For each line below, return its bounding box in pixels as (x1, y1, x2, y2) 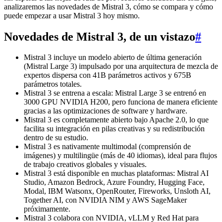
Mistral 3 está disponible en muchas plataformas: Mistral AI (24, 169, 209, 178)
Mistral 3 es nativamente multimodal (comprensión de (24, 142, 191, 151)
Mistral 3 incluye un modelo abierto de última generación (24, 53, 202, 62)
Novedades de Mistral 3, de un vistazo (4, 30, 195, 43)
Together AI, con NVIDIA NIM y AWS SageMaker (24, 196, 187, 205)
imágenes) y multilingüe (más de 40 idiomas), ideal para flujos (24, 151, 217, 160)
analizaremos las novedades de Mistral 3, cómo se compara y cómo (4, 2, 213, 11)
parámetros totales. (24, 80, 82, 89)
